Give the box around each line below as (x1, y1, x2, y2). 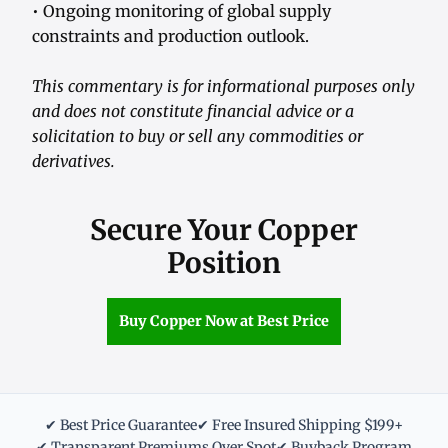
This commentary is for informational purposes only (32, 76, 415, 97)
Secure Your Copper (90, 212, 358, 249)
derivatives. (32, 151, 115, 172)
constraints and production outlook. (32, 26, 309, 47)
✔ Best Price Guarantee (45, 416, 197, 435)
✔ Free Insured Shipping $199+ (197, 416, 403, 435)
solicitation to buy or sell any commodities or (32, 126, 363, 147)
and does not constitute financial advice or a (32, 101, 354, 122)
